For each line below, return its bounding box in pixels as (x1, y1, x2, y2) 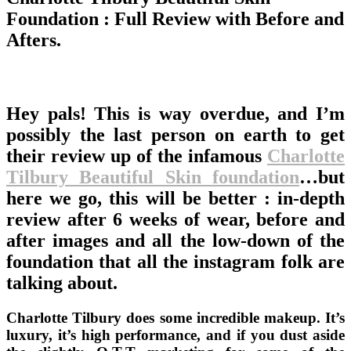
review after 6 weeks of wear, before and (6, 208, 345, 230)
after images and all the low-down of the (6, 230, 345, 251)
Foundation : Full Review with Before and (6, 8, 344, 29)
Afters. (6, 29, 61, 50)
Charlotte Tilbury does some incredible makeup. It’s (6, 309, 345, 326)
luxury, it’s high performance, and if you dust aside (6, 326, 345, 343)
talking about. (6, 272, 118, 293)
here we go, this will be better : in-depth (6, 187, 345, 208)
